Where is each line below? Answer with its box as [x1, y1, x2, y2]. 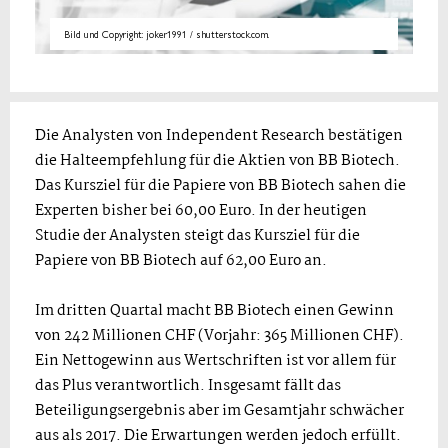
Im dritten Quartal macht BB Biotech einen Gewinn [35, 298, 394, 323]
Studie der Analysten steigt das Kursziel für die [35, 223, 360, 248]
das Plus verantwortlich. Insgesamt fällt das [35, 373, 341, 398]
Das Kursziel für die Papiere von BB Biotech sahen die [35, 173, 406, 198]
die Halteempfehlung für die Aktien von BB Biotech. [35, 148, 400, 173]
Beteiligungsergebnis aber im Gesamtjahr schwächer [35, 398, 404, 423]
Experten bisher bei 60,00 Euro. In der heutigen [35, 198, 367, 223]
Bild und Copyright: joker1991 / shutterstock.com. [64, 26, 269, 41]
